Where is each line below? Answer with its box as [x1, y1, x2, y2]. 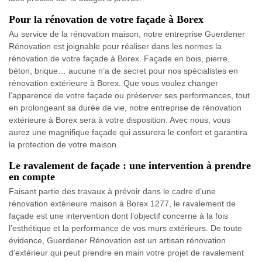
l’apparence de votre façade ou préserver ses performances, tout [9, 91, 250, 100]
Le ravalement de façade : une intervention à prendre [9, 160, 251, 171]
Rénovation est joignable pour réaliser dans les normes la [9, 42, 222, 51]
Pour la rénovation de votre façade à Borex [9, 13, 204, 25]
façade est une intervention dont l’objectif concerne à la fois [9, 211, 228, 220]
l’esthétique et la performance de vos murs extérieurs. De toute [9, 223, 242, 233]
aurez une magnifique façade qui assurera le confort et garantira [9, 127, 247, 137]
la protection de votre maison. [9, 140, 119, 149]
